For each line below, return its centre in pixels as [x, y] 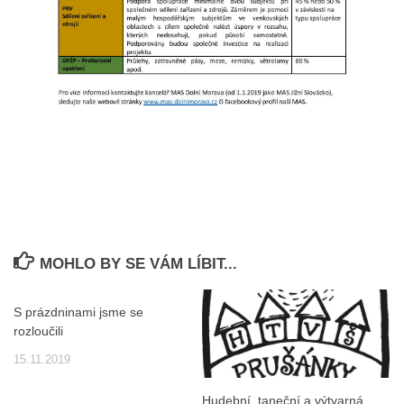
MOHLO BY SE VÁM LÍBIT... [139, 264]
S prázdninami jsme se [78, 312]
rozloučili [38, 331]
